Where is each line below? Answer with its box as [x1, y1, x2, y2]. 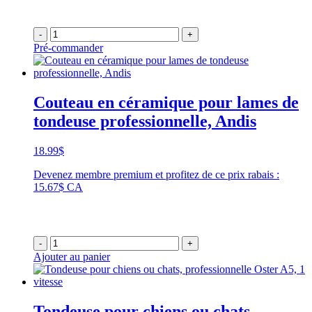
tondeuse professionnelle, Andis [33, 111, 256, 130]
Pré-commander [33, 42, 103, 54]
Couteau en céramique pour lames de [33, 93, 299, 111]
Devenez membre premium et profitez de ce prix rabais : [33, 168, 279, 180]
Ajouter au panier [33, 250, 110, 263]
